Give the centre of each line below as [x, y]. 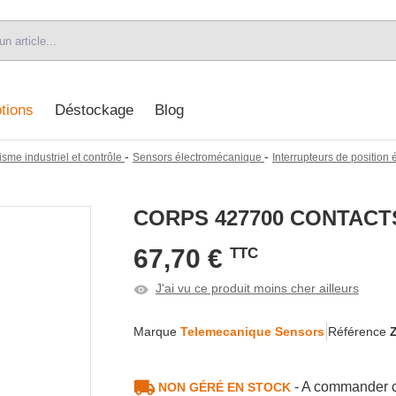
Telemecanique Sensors [252, 331]
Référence [359, 331]
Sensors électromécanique [197, 157]
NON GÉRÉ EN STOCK [227, 387]
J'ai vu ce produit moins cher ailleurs [257, 288]
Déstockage [94, 110]
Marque [157, 331]
